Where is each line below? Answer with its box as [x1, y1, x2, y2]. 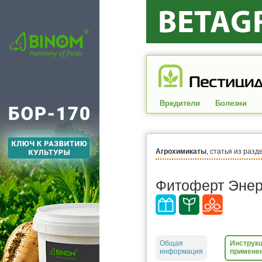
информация [160, 247, 203, 256]
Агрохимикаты [156, 147, 206, 156]
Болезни [215, 99, 247, 108]
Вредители [160, 99, 200, 108]
